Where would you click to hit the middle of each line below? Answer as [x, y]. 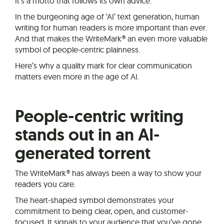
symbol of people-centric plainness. [77, 49]
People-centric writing [99, 116]
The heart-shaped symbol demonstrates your [94, 200]
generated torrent [83, 153]
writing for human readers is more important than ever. [111, 27]
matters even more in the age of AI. [77, 76]
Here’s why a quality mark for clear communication [103, 65]
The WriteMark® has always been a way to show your [108, 173]
